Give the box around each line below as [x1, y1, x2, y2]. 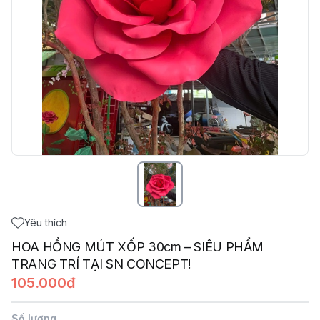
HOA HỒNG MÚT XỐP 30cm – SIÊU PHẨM [11, 239, 264, 254]
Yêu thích [24, 216, 67, 229]
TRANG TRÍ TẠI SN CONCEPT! [11, 256, 191, 271]
